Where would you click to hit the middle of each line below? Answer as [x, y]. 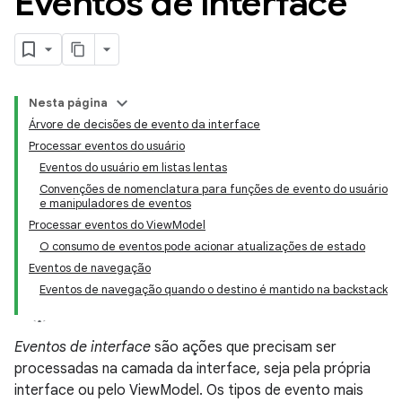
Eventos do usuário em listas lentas [133, 167]
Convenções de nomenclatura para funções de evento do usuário [214, 189]
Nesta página [68, 103]
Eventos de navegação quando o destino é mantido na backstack [214, 289]
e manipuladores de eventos [115, 203]
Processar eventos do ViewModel [117, 225]
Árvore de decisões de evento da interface [144, 124]
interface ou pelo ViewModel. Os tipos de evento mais [189, 390]
